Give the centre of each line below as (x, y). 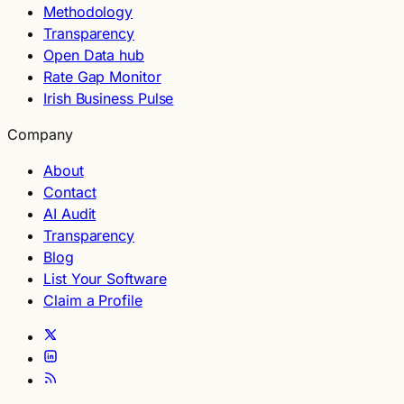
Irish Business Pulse (109, 98)
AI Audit (70, 213)
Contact (70, 192)
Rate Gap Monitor (102, 76)
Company (40, 134)
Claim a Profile (93, 300)
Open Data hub (94, 55)
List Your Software (105, 278)
